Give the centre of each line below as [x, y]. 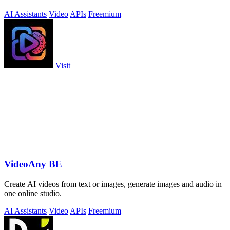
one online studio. [33, 194]
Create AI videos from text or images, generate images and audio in [113, 184]
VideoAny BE [33, 164]
